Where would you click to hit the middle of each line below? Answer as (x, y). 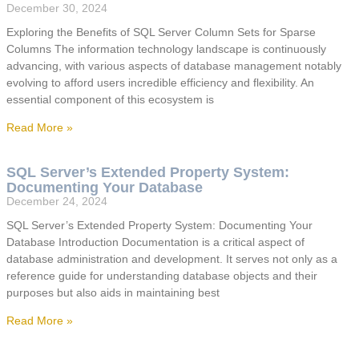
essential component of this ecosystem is (110, 100)
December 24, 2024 (57, 202)
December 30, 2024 (57, 8)
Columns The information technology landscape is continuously (166, 49)
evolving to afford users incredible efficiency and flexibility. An (160, 83)
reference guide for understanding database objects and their (162, 276)
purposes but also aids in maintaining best (113, 293)
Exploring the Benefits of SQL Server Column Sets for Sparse (161, 32)
